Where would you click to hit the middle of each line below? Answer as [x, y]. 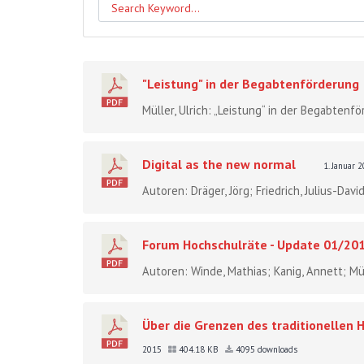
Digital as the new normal [219, 164]
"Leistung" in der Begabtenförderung [251, 83]
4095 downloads [265, 349]
